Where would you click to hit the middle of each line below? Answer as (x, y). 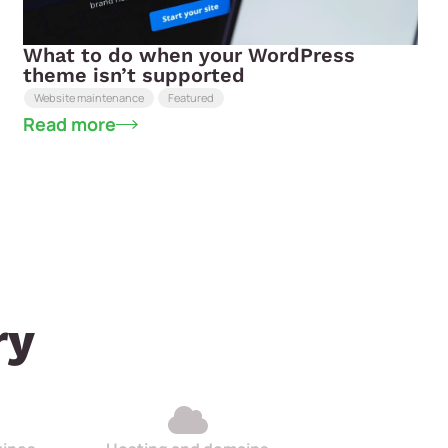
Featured (191, 97)
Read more (70, 124)
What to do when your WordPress (189, 55)
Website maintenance (89, 97)
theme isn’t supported (134, 75)
